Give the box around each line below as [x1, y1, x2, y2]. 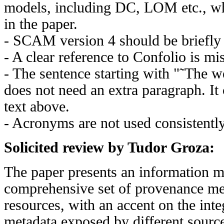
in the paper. [4, 15, 77, 32]
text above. [4, 98, 69, 114]
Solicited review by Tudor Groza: [4, 139, 214, 155]
